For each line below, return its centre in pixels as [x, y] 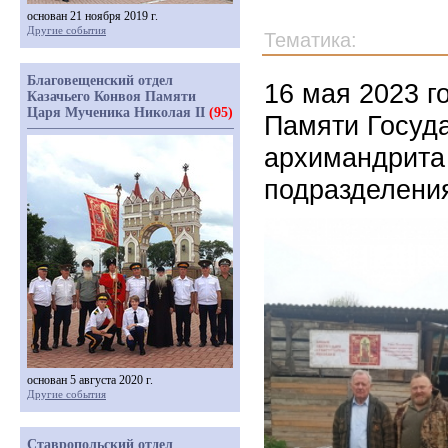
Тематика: [310, 40]
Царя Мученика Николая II [118, 112]
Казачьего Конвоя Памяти [111, 96]
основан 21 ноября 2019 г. [92, 16]
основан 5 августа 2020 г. [90, 380]
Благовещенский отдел [100, 80]
